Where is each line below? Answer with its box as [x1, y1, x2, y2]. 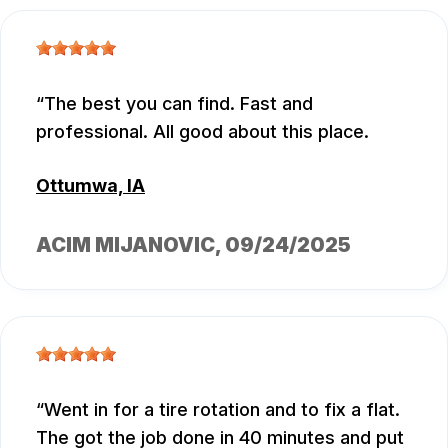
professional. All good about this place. [36, 121, 369, 143]
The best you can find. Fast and [44, 93, 313, 115]
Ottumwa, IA [36, 175, 145, 197]
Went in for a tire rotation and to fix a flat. [44, 398, 400, 420]
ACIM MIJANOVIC [36, 233, 215, 258]
